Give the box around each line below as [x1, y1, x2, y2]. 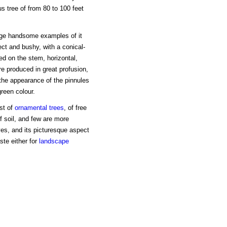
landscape [39, 137, 69, 145]
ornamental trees [14, 104, 64, 112]
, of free [63, 104, 87, 112]
